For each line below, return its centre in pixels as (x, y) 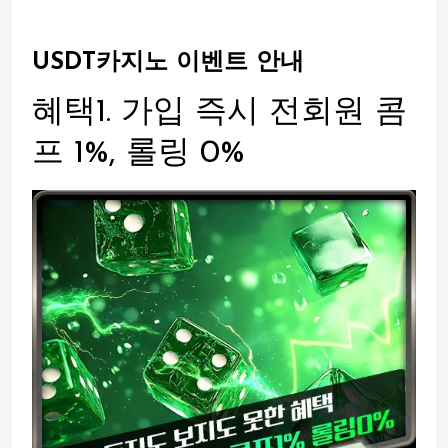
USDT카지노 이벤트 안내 (168, 63)
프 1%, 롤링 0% (138, 154)
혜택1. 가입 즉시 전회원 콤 (219, 113)
